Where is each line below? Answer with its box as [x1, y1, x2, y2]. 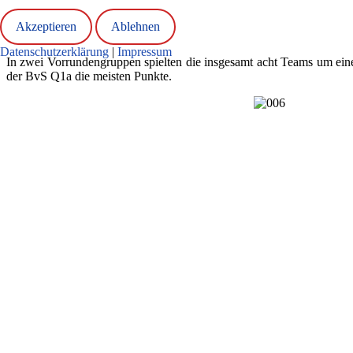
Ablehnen [111, 20, 160, 33]
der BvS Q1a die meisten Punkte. [6, 69, 172, 84]
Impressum [117, 45, 172, 58]
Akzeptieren [16, 20, 76, 33]
